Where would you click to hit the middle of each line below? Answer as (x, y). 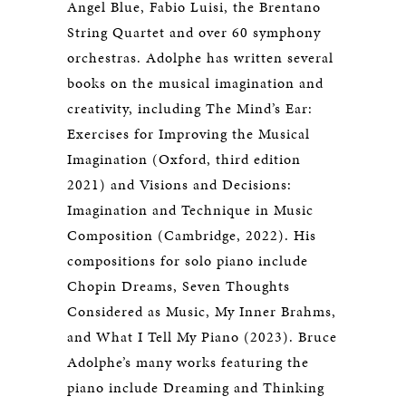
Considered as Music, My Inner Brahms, (202, 311)
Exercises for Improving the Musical (188, 134)
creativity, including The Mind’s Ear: (190, 108)
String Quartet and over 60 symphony (194, 32)
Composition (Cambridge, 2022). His (192, 235)
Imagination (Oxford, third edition (184, 159)
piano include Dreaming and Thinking (196, 387)
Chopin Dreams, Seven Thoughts (179, 286)
